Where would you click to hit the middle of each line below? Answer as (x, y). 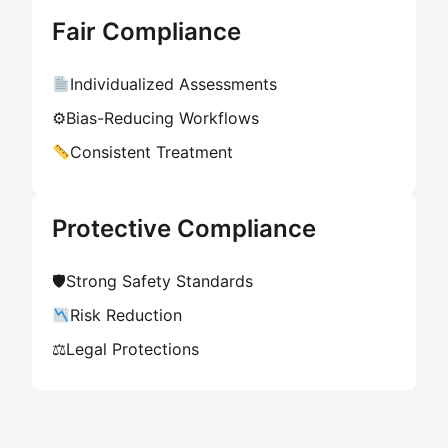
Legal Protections (132, 349)
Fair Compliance (146, 31)
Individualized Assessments (174, 84)
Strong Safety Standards (159, 281)
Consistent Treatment (152, 152)
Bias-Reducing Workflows (162, 118)
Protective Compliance (184, 228)
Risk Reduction (126, 315)
